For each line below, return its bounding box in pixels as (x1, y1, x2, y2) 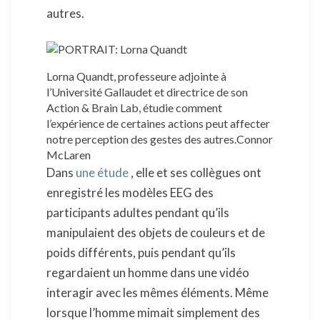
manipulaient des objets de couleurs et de (46, 225, 265, 241)
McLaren (46, 148, 91, 162)
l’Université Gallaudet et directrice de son (46, 85, 248, 99)
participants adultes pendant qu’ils (46, 205, 229, 221)
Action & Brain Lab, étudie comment (46, 101, 222, 115)
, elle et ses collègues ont (129, 165, 261, 181)
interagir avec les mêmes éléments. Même (46, 285, 269, 301)
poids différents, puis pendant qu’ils (46, 245, 236, 261)
